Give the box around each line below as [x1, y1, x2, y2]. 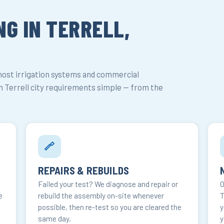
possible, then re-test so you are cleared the [37, 202, 181, 212]
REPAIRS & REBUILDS [37, 164, 129, 177]
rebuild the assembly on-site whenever [37, 191, 164, 200]
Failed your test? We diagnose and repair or [37, 179, 178, 189]
